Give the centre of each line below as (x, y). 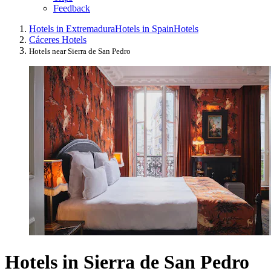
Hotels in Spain (144, 29)
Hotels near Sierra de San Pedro (80, 51)
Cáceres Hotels (58, 40)
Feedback (72, 8)
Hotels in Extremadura (72, 29)
